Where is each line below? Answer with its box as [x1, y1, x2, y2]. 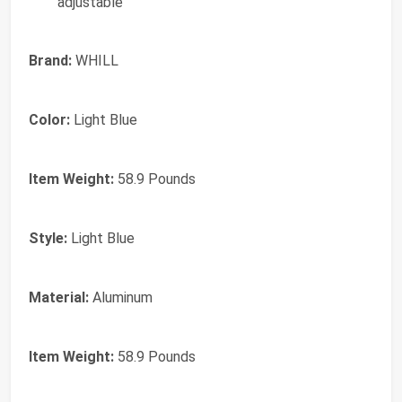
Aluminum [89, 289, 153, 307]
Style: [29, 230, 67, 248]
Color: [29, 111, 70, 129]
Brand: [29, 52, 72, 70]
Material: [29, 289, 89, 307]
